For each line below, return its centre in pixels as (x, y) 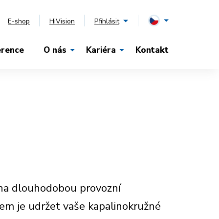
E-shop (19, 21)
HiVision (62, 21)
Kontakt (152, 50)
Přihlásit (107, 21)
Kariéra (101, 50)
